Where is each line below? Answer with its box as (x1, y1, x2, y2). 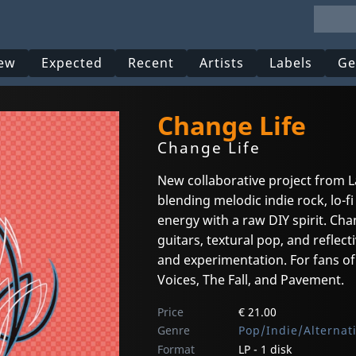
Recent (128, 54, 175, 72)
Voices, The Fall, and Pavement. (157, 271, 344, 289)
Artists (199, 54, 245, 72)
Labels (269, 54, 313, 72)
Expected (41, 54, 103, 72)
